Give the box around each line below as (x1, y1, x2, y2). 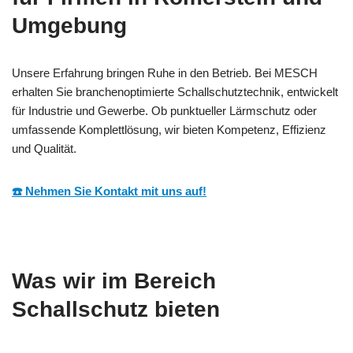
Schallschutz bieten (12, 296, 220, 321)
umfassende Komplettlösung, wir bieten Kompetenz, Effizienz (12, 122, 326, 136)
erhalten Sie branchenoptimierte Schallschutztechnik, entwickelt (12, 84, 338, 98)
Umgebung (12, 13, 127, 38)
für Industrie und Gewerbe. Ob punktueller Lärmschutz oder (12, 103, 317, 117)
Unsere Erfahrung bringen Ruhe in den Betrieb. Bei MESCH (12, 65, 318, 80)
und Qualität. (12, 141, 76, 155)
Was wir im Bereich (12, 268, 216, 293)
